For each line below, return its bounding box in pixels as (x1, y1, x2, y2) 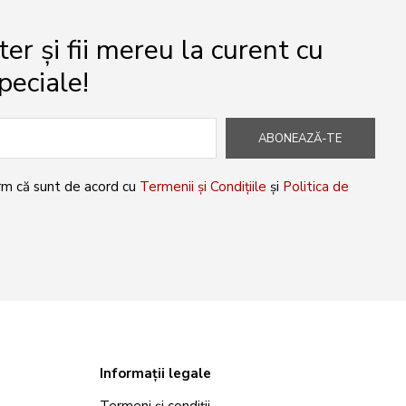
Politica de (283, 178, 349, 196)
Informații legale (100, 364, 211, 382)
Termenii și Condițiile (140, 178, 266, 196)
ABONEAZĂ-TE (258, 130, 343, 147)
